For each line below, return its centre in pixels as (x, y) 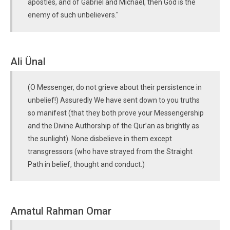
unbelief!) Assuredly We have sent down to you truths (114, 100)
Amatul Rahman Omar (61, 211)
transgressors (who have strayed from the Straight (110, 151)
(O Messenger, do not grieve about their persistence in (115, 87)
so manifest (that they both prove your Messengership (116, 113)
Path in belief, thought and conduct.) (86, 164)
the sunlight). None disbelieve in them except (100, 139)
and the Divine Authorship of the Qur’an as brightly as (113, 126)
